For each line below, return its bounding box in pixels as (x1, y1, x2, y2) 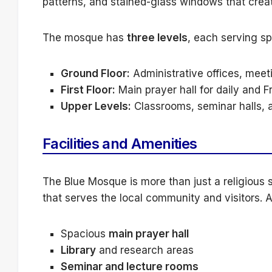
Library (61, 244, 96, 257)
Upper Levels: (61, 100, 131, 113)
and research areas (96, 244, 194, 257)
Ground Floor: (61, 67, 130, 80)
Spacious (61, 228, 109, 240)
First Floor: (61, 84, 115, 97)
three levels (127, 32, 188, 44)
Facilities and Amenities (42, 135, 197, 153)
